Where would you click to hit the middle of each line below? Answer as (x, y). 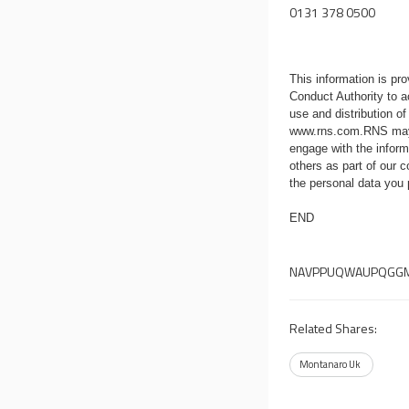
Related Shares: (334, 328)
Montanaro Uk (330, 364)
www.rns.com (325, 131)
